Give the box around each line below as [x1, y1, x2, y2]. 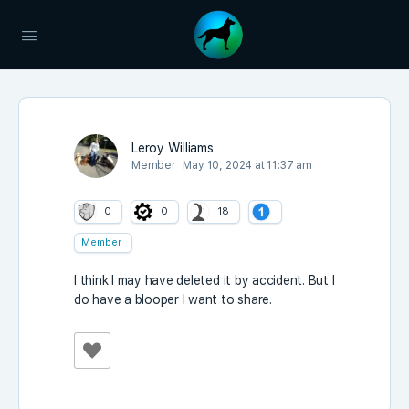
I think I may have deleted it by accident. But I [74, 273, 335, 288]
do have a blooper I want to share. [74, 292, 272, 307]
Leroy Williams [131, 141, 214, 155]
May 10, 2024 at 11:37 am [183, 159, 313, 172]
